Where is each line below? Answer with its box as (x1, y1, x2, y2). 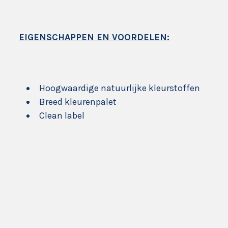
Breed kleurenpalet (39, 96, 117, 107)
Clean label (39, 110, 84, 121)
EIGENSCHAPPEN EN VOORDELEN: (19, 32, 169, 43)
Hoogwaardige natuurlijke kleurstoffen (39, 82, 200, 94)
